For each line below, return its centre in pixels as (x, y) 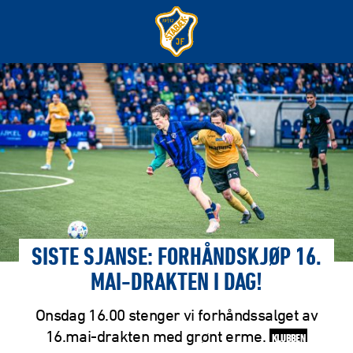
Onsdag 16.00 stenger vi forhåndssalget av (176, 314)
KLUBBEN (288, 337)
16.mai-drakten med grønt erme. (157, 336)
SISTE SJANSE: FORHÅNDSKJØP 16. (176, 259)
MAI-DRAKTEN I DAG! (176, 284)
